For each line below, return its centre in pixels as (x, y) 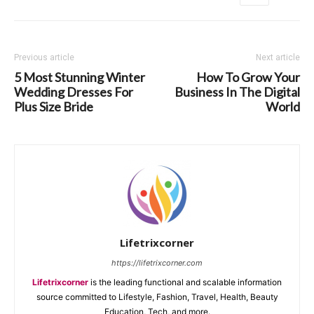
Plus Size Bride (54, 107)
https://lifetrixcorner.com (157, 263)
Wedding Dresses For (74, 92)
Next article (278, 57)
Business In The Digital (237, 92)
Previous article (44, 57)
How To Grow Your (248, 77)
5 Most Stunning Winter (80, 77)
